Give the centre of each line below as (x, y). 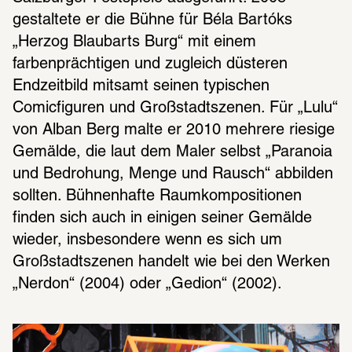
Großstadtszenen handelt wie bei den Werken (171, 263)
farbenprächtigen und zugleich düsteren (150, 65)
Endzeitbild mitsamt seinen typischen (141, 87)
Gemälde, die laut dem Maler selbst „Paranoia (172, 153)
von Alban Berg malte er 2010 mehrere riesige (174, 131)
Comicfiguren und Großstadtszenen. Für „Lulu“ (175, 109)
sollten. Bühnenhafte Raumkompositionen (157, 197)
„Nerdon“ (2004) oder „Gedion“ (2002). (147, 285)
